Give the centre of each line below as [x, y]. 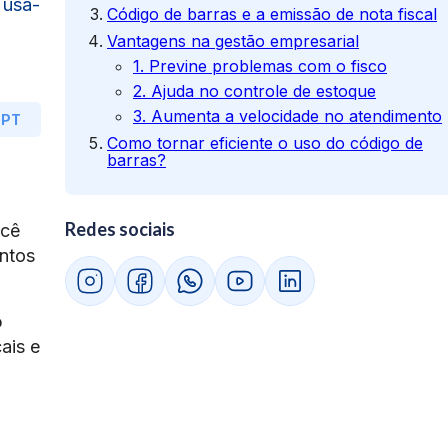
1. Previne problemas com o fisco [260, 66]
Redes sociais [120, 229]
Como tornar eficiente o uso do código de [265, 143]
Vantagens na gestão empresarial [233, 41]
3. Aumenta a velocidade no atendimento [287, 116]
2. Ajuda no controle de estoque [254, 91]
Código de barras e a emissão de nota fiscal [272, 14]
